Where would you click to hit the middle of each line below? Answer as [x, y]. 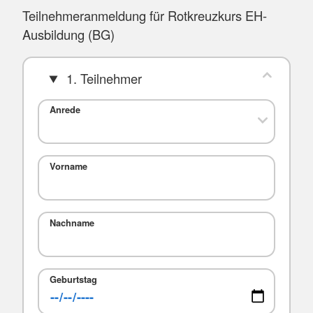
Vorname [69, 166]
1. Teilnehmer [102, 78]
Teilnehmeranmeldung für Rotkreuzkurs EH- [145, 15]
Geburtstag [74, 279]
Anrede [65, 110]
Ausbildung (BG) [68, 34]
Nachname [72, 223]
